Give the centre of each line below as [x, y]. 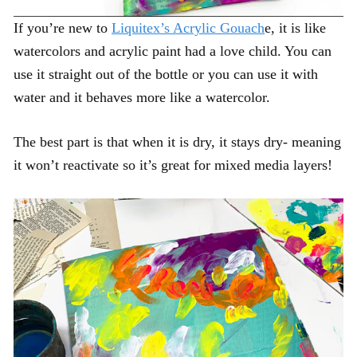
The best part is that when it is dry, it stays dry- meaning [177, 141]
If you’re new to [63, 27]
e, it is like [295, 27]
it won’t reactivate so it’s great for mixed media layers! [173, 165]
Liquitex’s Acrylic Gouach [188, 27]
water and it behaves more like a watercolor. [142, 97]
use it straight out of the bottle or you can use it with [166, 74]
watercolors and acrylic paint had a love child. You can [173, 51]
